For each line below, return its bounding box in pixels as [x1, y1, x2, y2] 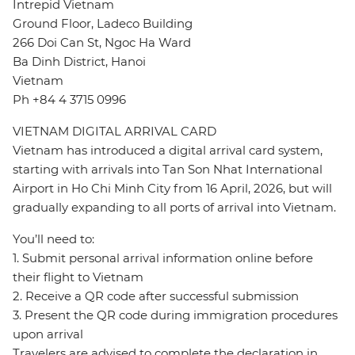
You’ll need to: [13, 231, 94, 247]
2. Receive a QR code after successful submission [13, 288, 299, 304]
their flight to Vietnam [13, 269, 143, 285]
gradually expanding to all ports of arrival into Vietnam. [13, 200, 336, 216]
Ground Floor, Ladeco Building [13, 16, 193, 32]
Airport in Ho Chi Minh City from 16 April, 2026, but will [13, 181, 332, 197]
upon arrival [13, 326, 83, 342]
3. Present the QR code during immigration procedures [13, 307, 338, 323]
